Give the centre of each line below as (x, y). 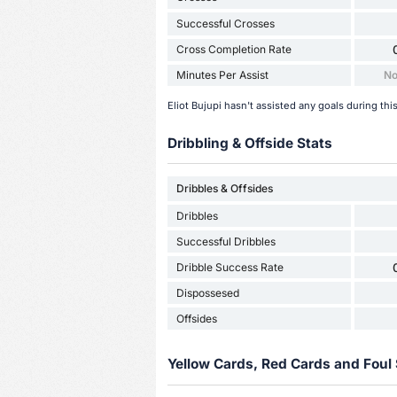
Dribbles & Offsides (224, 189)
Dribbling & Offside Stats (249, 143)
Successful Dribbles (226, 241)
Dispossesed (207, 292)
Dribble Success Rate (230, 267)
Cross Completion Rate (234, 50)
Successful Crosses (225, 23)
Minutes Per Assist (222, 74)
